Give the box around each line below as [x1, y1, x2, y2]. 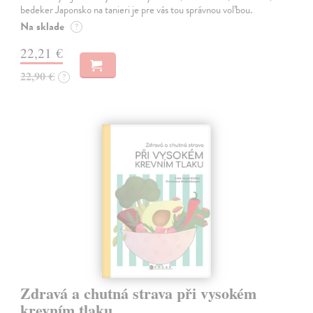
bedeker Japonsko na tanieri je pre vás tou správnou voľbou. [20, 2, 253, 18]
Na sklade [20, 18, 65, 36]
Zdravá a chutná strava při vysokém [20, 282, 257, 305]
